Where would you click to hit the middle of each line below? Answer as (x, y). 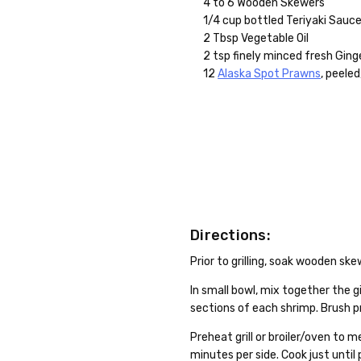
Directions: (230, 236)
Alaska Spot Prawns (270, 73)
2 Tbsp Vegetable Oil (256, 38)
